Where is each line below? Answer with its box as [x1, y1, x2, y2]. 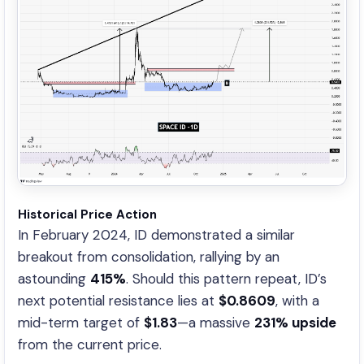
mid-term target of [18, 314, 144, 332]
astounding [18, 270, 90, 288]
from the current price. [18, 336, 162, 354]
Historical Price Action [18, 206, 157, 223]
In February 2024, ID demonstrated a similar [18, 226, 295, 245]
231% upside [254, 314, 336, 332]
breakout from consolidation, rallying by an [18, 248, 279, 266]
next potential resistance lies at [18, 292, 219, 310]
